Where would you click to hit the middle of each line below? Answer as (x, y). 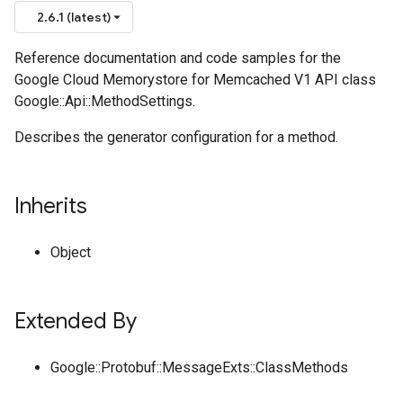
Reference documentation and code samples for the (178, 58)
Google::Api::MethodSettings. (105, 101)
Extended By (76, 321)
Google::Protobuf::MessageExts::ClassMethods (199, 367)
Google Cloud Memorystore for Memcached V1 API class (195, 80)
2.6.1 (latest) (74, 17)
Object (71, 252)
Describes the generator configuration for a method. (176, 137)
